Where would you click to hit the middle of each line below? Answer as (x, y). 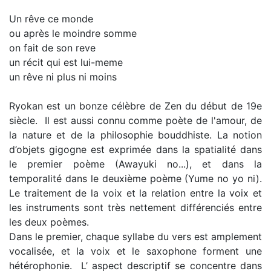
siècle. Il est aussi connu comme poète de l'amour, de (135, 120)
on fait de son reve (52, 48)
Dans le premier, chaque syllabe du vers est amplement (135, 237)
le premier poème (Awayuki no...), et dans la (135, 164)
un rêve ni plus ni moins (63, 77)
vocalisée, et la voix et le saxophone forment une (135, 251)
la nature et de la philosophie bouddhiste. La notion (135, 135)
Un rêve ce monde (51, 19)
